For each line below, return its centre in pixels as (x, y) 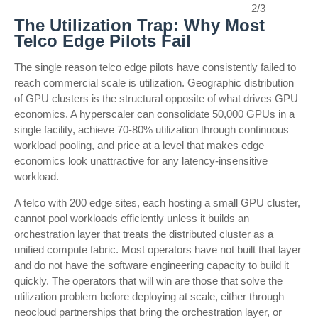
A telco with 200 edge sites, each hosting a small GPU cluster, (157, 203)
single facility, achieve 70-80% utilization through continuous (152, 130)
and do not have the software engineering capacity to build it (152, 265)
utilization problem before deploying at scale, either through (149, 296)
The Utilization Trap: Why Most (139, 25)
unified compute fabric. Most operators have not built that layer (158, 250)
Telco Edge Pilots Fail (103, 41)
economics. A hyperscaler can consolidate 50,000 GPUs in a (154, 114)
